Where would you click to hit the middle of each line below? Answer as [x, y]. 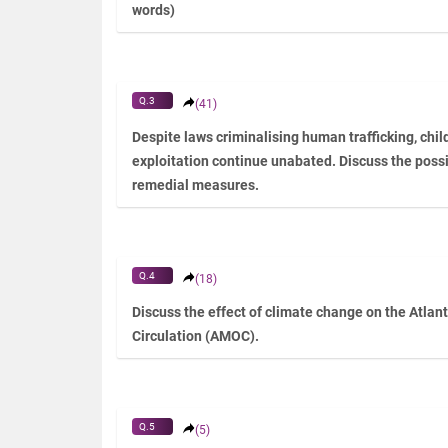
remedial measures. [195, 185]
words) [153, 10]
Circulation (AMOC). [195, 336]
